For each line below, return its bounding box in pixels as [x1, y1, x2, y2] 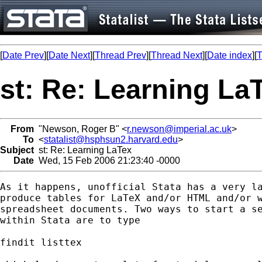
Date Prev [2, 50, 44, 60]
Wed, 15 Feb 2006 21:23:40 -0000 [34, 155, 180, 166]
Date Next [49, 50, 90, 60]
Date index [207, 50, 252, 60]
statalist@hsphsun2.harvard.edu [44, 134, 178, 144]
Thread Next [151, 50, 202, 60]
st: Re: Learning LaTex [34, 144, 132, 155]
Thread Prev [95, 50, 146, 60]
